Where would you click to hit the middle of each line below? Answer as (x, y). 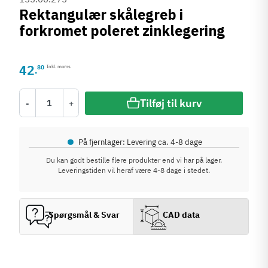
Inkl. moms (59, 66)
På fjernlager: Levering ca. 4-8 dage (140, 142)
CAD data (182, 214)
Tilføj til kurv (170, 103)
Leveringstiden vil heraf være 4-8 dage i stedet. (134, 170)
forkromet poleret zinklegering (122, 31)
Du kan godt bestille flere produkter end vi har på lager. (134, 160)
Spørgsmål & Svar (84, 214)
